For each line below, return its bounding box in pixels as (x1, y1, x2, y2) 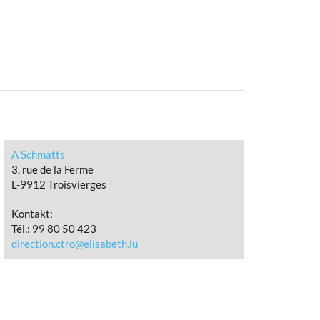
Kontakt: (11, 207, 53, 220)
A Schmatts (11, 148, 65, 161)
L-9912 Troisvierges (11, 178, 106, 191)
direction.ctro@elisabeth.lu (11, 237, 138, 250)
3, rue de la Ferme (11, 163, 94, 176)
